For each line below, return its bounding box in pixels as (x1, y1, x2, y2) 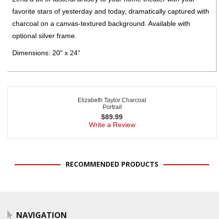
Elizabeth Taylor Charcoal (78, 96, 146, 104)
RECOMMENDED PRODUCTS (66, 159, 158, 169)
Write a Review (88, 120, 135, 129)
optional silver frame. (12, 31, 77, 40)
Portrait (102, 103, 122, 110)
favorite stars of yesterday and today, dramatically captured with (12, 7, 209, 15)
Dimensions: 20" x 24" (12, 48, 80, 57)
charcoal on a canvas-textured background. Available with (12, 19, 190, 27)
